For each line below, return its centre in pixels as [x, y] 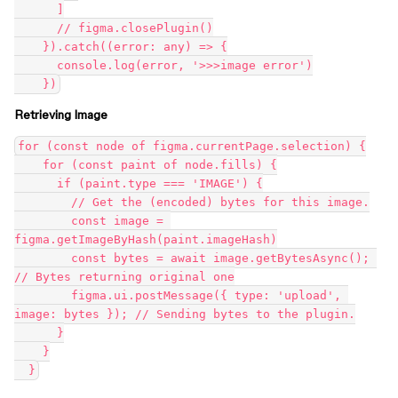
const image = [43, 221]
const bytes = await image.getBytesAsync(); [43, 258]
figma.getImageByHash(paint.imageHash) [146, 239]
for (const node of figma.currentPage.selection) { [192, 146]
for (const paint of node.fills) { [28, 165]
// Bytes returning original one [124, 277]
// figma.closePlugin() [36, 28]
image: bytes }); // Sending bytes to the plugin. [185, 314]
